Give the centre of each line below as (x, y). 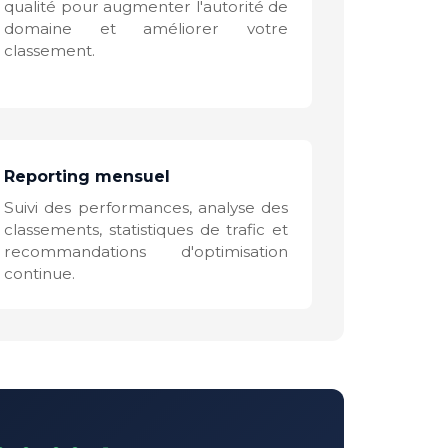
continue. (39, 273)
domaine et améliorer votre (146, 28)
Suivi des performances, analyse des (146, 207)
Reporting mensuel (87, 176)
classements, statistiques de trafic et (146, 229)
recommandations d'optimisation (146, 251)
